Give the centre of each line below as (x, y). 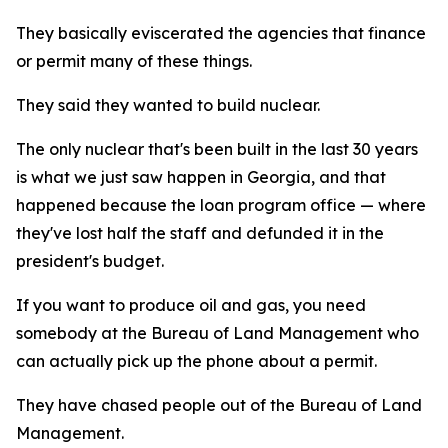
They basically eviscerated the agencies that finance (221, 33)
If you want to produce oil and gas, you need (191, 305)
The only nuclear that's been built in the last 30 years (217, 149)
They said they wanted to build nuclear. (168, 105)
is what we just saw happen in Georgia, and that (201, 177)
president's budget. (90, 261)
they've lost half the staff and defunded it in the (200, 233)
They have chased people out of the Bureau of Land (219, 405)
